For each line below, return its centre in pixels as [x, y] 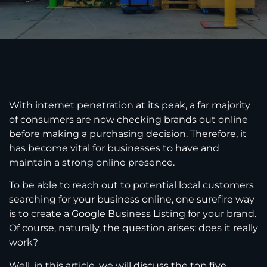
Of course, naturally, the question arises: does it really [133, 228]
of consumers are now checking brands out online [128, 119]
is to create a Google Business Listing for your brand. [133, 214]
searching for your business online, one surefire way [132, 200]
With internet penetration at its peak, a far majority [130, 105]
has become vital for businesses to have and [114, 148]
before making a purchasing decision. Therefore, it [128, 134]
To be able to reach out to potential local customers [131, 185]
